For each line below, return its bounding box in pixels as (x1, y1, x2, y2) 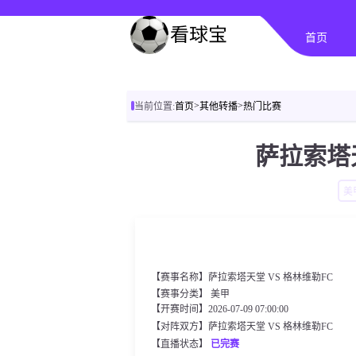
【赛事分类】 (151, 288, 211, 300)
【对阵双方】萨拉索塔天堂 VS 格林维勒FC (151, 321, 333, 332)
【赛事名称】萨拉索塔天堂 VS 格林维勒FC (151, 272, 333, 283)
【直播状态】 (151, 339, 211, 350)
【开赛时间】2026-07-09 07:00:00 (151, 304, 288, 315)
